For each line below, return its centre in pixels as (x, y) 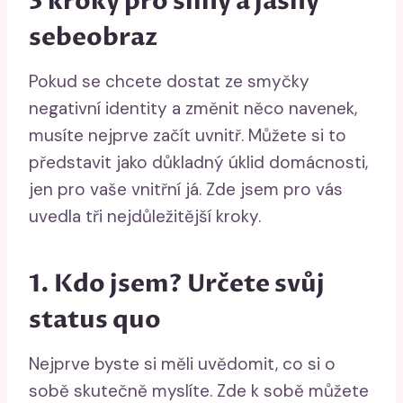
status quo (95, 320)
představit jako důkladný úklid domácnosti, (198, 162)
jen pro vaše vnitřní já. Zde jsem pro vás (186, 189)
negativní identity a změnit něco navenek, (193, 108)
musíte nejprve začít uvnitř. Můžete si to (188, 135)
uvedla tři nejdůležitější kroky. (145, 216)
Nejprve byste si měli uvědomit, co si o (182, 363)
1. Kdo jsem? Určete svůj (177, 284)
